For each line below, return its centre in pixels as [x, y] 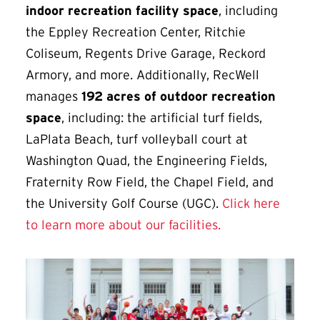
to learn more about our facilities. [123, 225]
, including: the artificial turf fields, [162, 118]
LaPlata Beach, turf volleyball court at [137, 140]
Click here [251, 204]
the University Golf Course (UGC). [124, 204]
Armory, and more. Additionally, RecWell [142, 75]
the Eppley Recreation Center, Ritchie [136, 32]
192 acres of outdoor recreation [179, 97]
